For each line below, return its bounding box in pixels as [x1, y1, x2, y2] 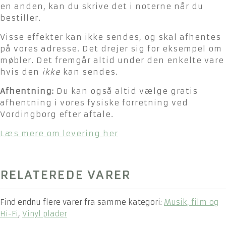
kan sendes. [61, 67, 118, 77]
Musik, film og [164, 197, 218, 207]
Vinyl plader [22, 209, 67, 218]
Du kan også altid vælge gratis [54, 86, 198, 96]
